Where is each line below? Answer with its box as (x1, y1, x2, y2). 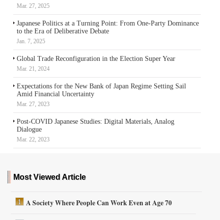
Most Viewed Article (13, 172, 86, 181)
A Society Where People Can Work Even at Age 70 (26, 197, 172, 208)
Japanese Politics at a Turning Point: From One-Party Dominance (17, 20, 199, 27)
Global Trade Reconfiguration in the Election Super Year (17, 55, 175, 63)
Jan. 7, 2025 (17, 38, 45, 45)
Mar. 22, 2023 (17, 136, 50, 143)
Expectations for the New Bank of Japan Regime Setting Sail (17, 82, 186, 90)
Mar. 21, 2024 (17, 65, 50, 73)
